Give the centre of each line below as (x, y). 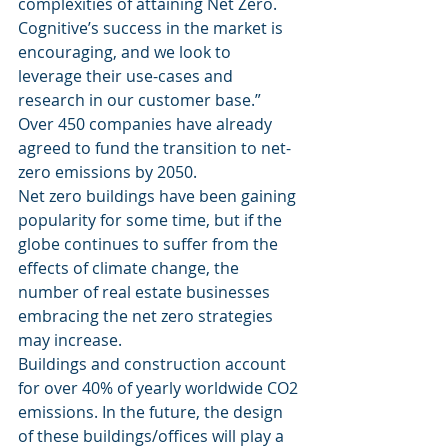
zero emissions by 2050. (109, 172)
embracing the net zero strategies (147, 316)
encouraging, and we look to (126, 52)
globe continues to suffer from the (150, 244)
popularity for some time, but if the (152, 220)
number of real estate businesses (146, 292)
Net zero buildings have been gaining (159, 196)
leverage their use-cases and (127, 76)
